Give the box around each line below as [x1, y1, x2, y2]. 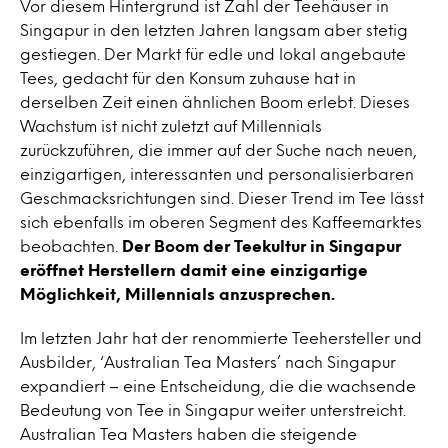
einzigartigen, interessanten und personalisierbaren [20, 167, 414, 180]
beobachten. [20, 239, 118, 252]
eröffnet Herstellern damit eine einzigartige [20, 263, 368, 276]
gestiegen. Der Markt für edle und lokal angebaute [20, 47, 406, 60]
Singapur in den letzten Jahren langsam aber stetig [20, 23, 408, 36]
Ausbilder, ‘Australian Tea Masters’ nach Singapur [20, 355, 396, 368]
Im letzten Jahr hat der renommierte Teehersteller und [20, 331, 422, 344]
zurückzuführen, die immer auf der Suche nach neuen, [20, 143, 417, 156]
